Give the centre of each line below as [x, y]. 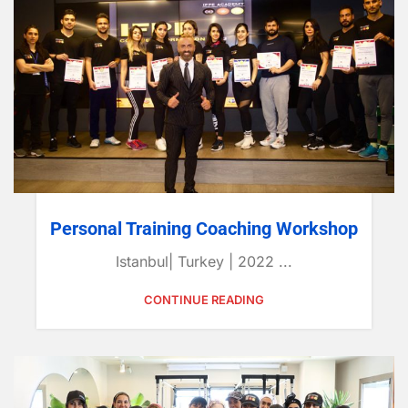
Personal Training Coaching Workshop [204, 228]
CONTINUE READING [204, 299]
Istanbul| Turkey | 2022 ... [204, 261]
